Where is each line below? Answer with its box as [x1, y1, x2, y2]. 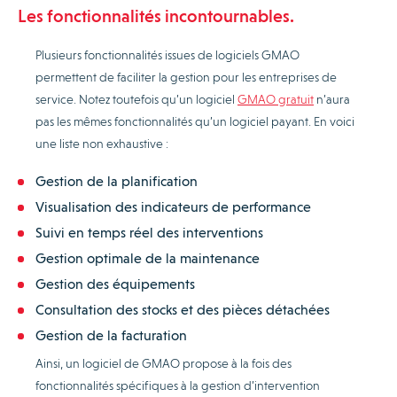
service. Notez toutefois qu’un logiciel [35, 91, 237, 106]
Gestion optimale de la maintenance [35, 249, 263, 267]
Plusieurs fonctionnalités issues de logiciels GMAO [35, 47, 300, 62]
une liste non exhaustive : [35, 136, 168, 151]
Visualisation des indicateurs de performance [35, 198, 315, 215]
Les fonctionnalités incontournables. [18, 4, 294, 27]
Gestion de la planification [35, 172, 201, 190]
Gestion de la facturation [35, 326, 187, 344]
